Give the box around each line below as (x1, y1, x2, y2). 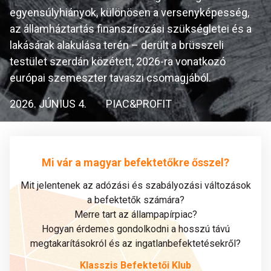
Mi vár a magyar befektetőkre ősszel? (42, 155, 229, 169)
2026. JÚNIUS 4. (10, 97, 87, 110)
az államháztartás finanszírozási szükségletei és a (10, 22, 252, 35)
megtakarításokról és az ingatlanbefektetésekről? (30, 238, 241, 249)
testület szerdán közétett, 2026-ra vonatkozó (10, 55, 226, 68)
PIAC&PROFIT (106, 97, 172, 110)
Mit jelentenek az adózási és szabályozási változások (20, 180, 251, 191)
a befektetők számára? (87, 194, 184, 206)
